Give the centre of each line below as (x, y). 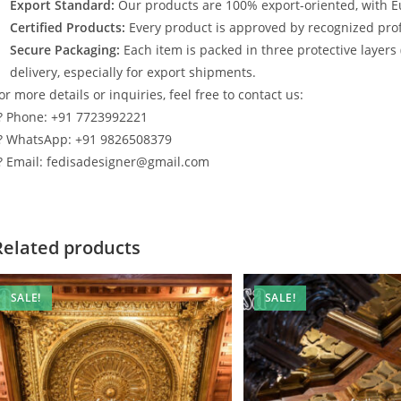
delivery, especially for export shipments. (133, 72)
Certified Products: (68, 27)
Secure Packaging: (65, 50)
